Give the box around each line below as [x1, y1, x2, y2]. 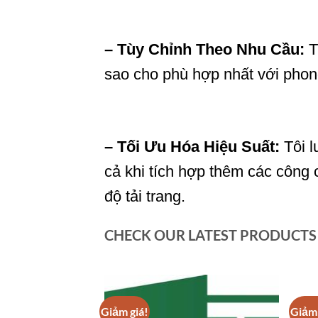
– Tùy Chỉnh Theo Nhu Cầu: [104, 40, 305, 59]
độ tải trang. [104, 187, 185, 205]
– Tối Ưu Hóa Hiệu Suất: [104, 137, 280, 155]
